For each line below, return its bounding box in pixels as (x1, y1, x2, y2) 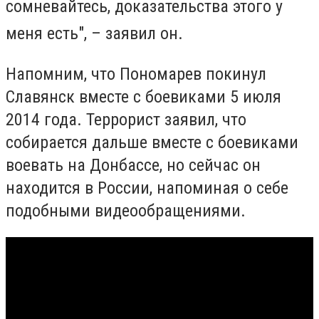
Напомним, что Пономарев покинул (6, 63, 266, 84)
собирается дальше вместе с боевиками (6, 132, 298, 152)
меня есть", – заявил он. (6, 23, 183, 43)
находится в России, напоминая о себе (6, 177, 288, 198)
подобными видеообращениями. (6, 200, 246, 221)
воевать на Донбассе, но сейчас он (6, 155, 261, 175)
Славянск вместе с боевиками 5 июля (6, 86, 281, 107)
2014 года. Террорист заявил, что (6, 109, 246, 130)
